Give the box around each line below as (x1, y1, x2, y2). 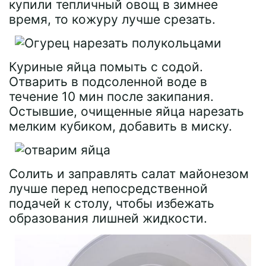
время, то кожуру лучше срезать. (9, 12, 216, 27)
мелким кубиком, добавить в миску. (9, 119, 232, 134)
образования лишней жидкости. (9, 211, 207, 226)
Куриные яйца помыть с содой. (9, 59, 203, 74)
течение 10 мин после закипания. (9, 89, 214, 104)
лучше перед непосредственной (9, 181, 208, 196)
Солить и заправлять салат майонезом (9, 166, 249, 181)
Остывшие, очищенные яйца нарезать (9, 104, 244, 119)
